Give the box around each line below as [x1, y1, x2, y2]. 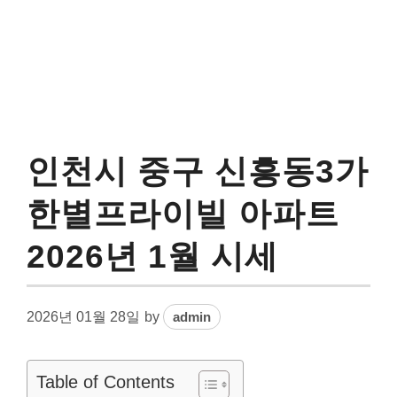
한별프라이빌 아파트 [27, 195, 339, 232]
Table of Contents [36, 372, 175, 393]
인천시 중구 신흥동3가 [27, 152, 369, 190]
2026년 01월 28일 [27, 308, 140, 324]
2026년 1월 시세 [27, 237, 278, 275]
